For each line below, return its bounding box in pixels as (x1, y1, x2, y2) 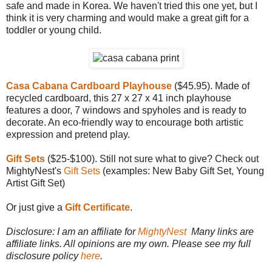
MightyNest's (6, 165, 64, 176)
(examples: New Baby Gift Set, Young (100, 165, 264, 176)
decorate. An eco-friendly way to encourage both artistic (6, 117, 243, 127)
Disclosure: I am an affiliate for (6, 226, 138, 237)
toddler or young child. (6, 24, 101, 35)
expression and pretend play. (6, 129, 132, 140)
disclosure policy (6, 250, 81, 261)
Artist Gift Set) (6, 177, 67, 188)
